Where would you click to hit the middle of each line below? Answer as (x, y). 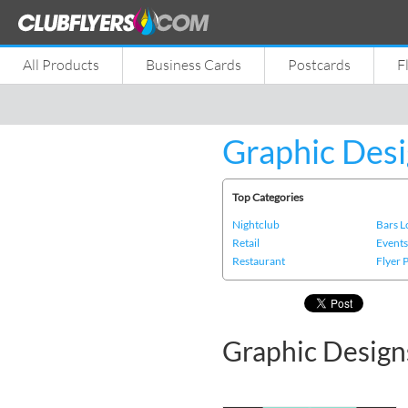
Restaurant (259, 261)
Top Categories (268, 197)
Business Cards (194, 65)
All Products (61, 65)
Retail (246, 243)
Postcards (319, 65)
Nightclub (256, 224)
